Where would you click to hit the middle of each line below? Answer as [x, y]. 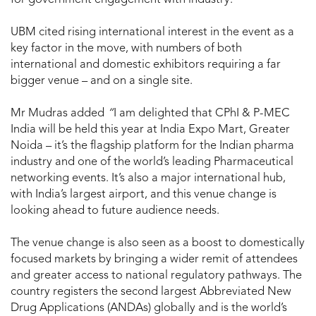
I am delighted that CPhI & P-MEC [202, 113]
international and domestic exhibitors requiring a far [146, 65]
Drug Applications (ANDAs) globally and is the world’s [149, 308]
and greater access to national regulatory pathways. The [156, 275]
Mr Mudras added [57, 113]
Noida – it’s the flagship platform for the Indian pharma [152, 146]
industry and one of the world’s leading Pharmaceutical [152, 162]
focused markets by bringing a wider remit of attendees [154, 259]
